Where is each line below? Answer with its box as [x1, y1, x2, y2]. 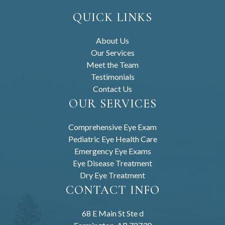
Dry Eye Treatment [80, 170, 145, 180]
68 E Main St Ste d [81, 208, 144, 218]
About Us [96, 35, 129, 45]
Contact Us [93, 83, 132, 93]
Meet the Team [86, 59, 139, 69]
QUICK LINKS [73, 10, 152, 25]
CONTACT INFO [65, 182, 160, 197]
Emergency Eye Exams [74, 146, 151, 156]
